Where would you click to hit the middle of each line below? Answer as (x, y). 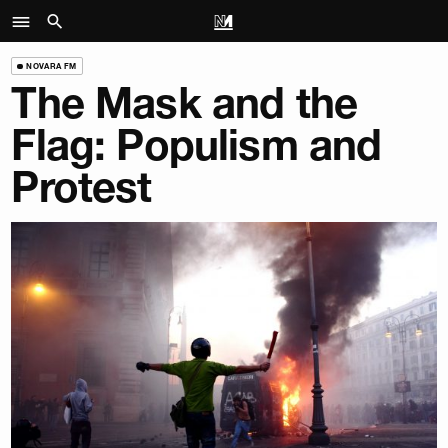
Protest (81, 187)
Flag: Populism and (196, 145)
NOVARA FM (51, 65)
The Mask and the (184, 103)
